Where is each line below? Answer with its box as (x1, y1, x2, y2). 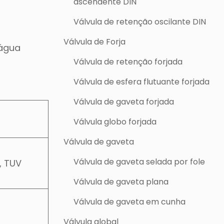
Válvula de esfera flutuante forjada (73, 76, 209, 87)
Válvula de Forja (63, 36, 125, 47)
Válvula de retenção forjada (73, 56, 182, 67)
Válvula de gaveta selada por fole (73, 156, 205, 167)
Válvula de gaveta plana (73, 176, 168, 187)
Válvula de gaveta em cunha (73, 196, 185, 207)
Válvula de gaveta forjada (73, 96, 174, 107)
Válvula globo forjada (73, 116, 156, 127)
